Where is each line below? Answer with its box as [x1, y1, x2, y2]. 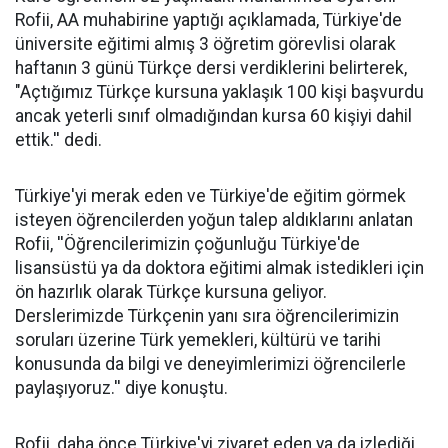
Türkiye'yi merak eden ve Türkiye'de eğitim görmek [15, 186, 406, 206]
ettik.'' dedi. [15, 130, 102, 150]
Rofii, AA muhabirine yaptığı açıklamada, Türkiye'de [15, 10, 402, 30]
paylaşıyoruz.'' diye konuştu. [15, 378, 228, 398]
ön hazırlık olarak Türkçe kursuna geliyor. [15, 282, 327, 302]
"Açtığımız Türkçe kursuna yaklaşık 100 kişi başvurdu [15, 82, 424, 102]
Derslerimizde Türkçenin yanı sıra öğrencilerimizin [15, 306, 399, 326]
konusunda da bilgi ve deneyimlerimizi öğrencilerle [15, 354, 406, 374]
